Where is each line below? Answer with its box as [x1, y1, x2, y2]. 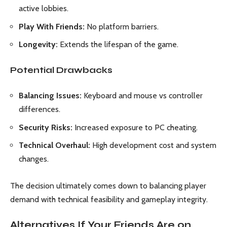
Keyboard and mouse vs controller [82, 91, 203, 101]
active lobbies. [19, 4, 68, 14]
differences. [19, 104, 60, 115]
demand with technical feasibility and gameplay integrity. [10, 194, 208, 204]
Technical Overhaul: [19, 140, 90, 150]
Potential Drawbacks [10, 64, 112, 75]
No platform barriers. [85, 21, 159, 31]
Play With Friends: [19, 21, 85, 31]
